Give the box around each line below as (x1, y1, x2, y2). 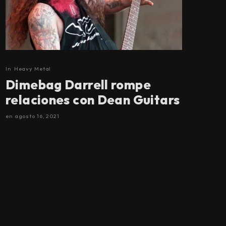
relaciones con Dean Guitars (6, 92, 180, 108)
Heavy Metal (14, 65, 51, 73)
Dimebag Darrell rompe (6, 77, 151, 93)
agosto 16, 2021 (14, 112, 60, 120)
